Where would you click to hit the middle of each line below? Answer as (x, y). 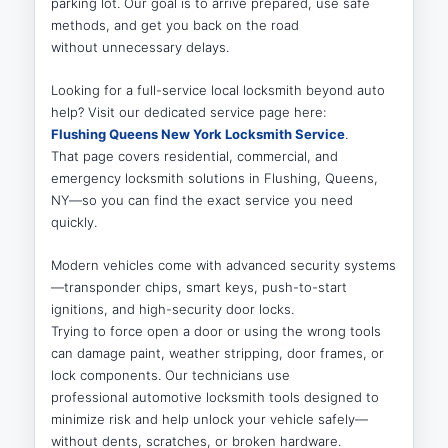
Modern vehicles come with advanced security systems (224, 265)
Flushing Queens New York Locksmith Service (198, 134)
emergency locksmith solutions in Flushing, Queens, (215, 178)
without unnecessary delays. (140, 47)
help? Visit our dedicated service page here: (189, 112)
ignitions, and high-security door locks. (173, 309)
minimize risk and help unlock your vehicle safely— (210, 419)
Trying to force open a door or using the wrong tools (216, 331)
